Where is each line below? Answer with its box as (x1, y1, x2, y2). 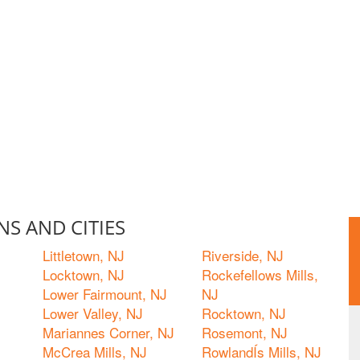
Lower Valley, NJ (43, 303, 143, 323)
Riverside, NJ (202, 245, 284, 265)
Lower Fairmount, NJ (43, 284, 167, 304)
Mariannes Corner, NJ (43, 322, 174, 342)
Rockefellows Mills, (202, 264, 318, 284)
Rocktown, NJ (202, 303, 286, 323)
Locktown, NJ (43, 264, 125, 284)
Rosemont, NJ (202, 322, 288, 342)
